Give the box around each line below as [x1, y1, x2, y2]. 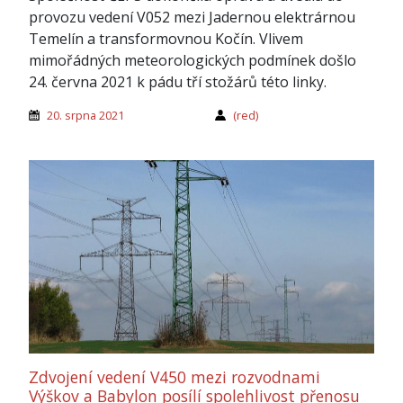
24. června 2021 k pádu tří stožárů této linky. [29, 71, 327, 92]
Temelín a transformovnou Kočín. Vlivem [29, 28, 303, 49]
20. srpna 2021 [47, 106, 124, 123]
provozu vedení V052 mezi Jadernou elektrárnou [29, 6, 355, 27]
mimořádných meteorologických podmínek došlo [29, 49, 356, 70]
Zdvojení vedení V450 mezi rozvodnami [29, 366, 320, 389]
